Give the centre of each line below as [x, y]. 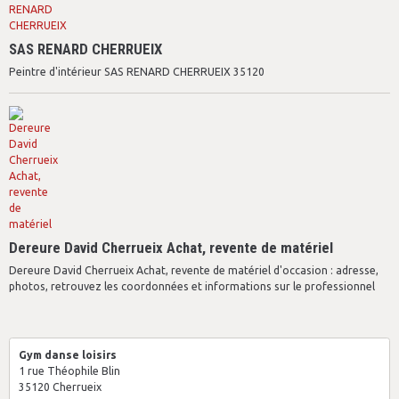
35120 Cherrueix [60, 387]
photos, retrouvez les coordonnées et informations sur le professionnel [192, 286]
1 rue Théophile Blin [69, 371]
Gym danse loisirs [68, 355]
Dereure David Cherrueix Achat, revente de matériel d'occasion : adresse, [194, 270]
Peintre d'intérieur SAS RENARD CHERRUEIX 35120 [137, 72]
